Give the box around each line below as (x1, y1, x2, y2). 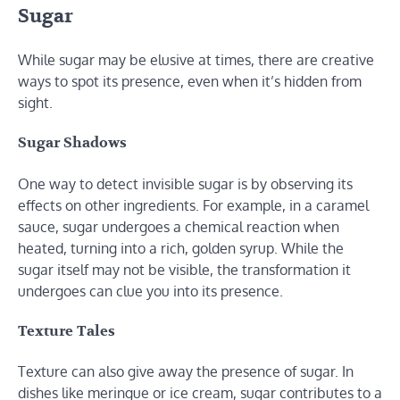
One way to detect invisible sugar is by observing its (18, 174, 353, 193)
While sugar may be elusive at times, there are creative (18, 50, 374, 69)
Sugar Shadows (18, 134, 127, 153)
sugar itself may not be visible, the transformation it (18, 260, 351, 279)
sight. (18, 93, 53, 112)
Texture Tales (18, 321, 115, 340)
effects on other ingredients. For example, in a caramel (18, 196, 369, 214)
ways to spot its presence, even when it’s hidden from (18, 71, 362, 90)
